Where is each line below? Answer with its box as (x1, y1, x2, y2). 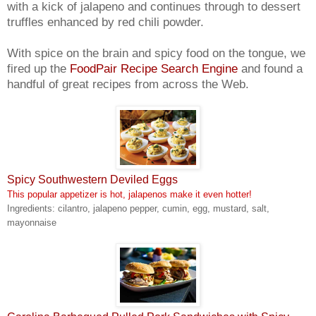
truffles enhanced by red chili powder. (7, 14, 204, 29)
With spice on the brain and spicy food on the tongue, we (7, 45, 305, 60)
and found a (238, 61, 303, 75)
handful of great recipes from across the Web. (7, 76, 249, 91)
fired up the (7, 61, 70, 75)
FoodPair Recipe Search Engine (70, 61, 238, 75)
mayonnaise (7, 217, 56, 228)
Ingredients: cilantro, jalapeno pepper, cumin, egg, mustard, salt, (7, 202, 269, 214)
